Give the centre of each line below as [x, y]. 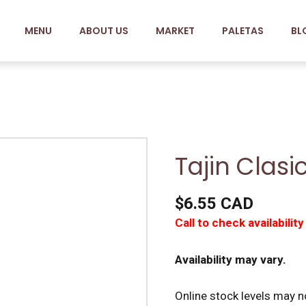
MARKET [175, 31]
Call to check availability [239, 223]
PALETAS [243, 31]
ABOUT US [104, 31]
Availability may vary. [231, 259]
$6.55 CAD [214, 204]
